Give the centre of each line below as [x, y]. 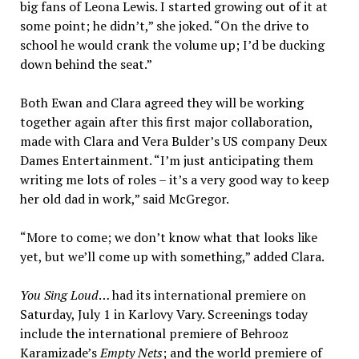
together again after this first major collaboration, [166, 122]
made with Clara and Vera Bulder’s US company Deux [173, 141]
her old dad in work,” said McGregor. [124, 199]
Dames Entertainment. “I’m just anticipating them [166, 161]
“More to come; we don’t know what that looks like [168, 238]
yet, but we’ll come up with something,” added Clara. [172, 257]
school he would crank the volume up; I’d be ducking [172, 45]
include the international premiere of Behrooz [154, 334]
